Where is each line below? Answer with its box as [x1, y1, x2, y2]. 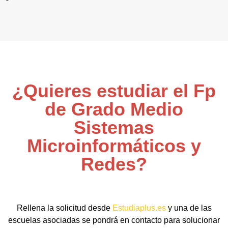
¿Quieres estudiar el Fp [12, 80, 216, 101]
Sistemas [74, 117, 154, 138]
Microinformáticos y [27, 135, 201, 156]
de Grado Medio [45, 99, 183, 120]
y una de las [165, 204, 212, 212]
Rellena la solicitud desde [16, 204, 112, 212]
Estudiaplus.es [112, 204, 166, 212]
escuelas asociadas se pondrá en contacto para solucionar [8, 216, 220, 224]
